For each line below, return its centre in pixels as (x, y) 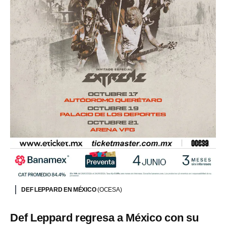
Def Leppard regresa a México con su (104, 217)
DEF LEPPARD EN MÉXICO (59, 189)
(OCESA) (110, 189)
